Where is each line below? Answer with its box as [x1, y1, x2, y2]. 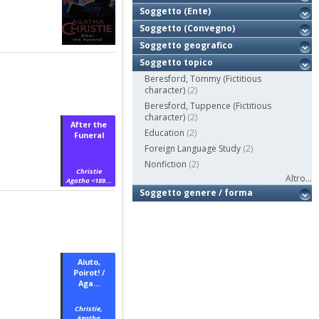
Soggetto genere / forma [140, 187, 253, 199]
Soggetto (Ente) [140, 5, 211, 18]
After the [70, 118, 108, 130]
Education [145, 127, 185, 140]
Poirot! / [73, 267, 105, 278]
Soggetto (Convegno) [140, 22, 236, 35]
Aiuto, [77, 256, 100, 268]
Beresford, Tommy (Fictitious [145, 73, 262, 85]
